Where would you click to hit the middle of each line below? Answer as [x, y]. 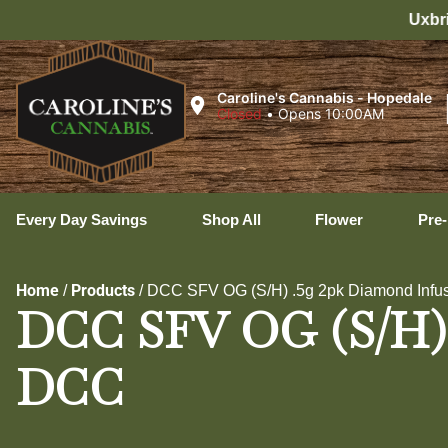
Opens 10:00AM [330, 113]
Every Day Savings [81, 219]
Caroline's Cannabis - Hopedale [324, 97]
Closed [239, 113]
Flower [339, 219]
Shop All [231, 219]
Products [103, 290]
